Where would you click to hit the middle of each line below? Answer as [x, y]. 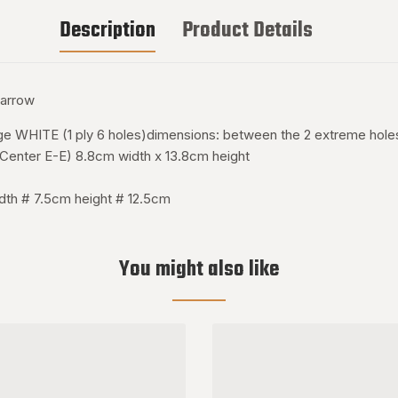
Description [107, 31]
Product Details [247, 31]
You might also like [199, 270]
